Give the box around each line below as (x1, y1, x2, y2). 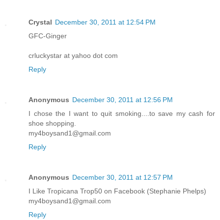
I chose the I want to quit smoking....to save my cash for (28, 110, 215, 118)
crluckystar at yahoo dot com (28, 52, 118, 60)
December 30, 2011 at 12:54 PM (55, 18, 156, 27)
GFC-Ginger (28, 32, 67, 40)
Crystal (28, 18, 52, 27)
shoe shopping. (28, 119, 76, 128)
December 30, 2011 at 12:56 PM (72, 96, 173, 104)
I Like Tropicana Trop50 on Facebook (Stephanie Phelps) (28, 187, 206, 195)
